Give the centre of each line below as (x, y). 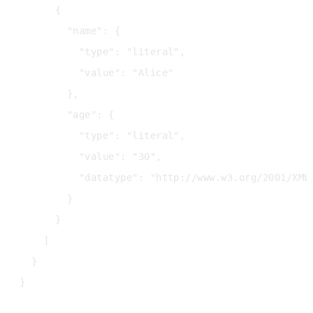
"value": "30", (91, 156)
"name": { (70, 30)
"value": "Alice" (97, 72)
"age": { (67, 114)
